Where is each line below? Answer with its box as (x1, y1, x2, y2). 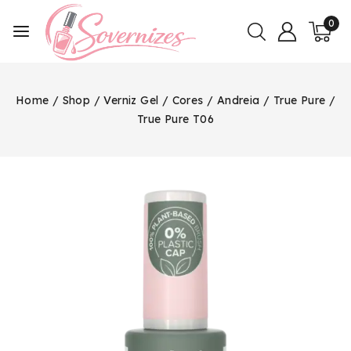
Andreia (216, 93, 260, 107)
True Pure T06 (136, 112, 215, 126)
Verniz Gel (103, 93, 159, 107)
